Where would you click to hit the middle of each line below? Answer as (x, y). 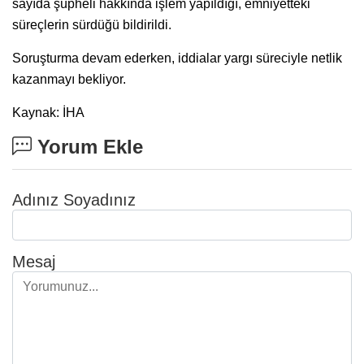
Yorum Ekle (87, 146)
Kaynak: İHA (48, 112)
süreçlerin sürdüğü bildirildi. (92, 24)
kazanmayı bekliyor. (69, 79)
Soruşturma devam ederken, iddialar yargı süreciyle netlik (177, 58)
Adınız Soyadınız (74, 199)
